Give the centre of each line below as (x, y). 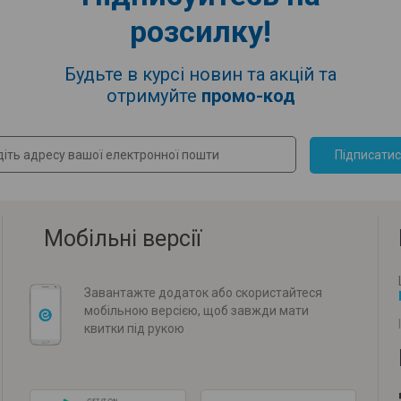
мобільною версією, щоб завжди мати (196, 311)
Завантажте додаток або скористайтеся (203, 293)
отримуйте (154, 96)
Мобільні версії (123, 239)
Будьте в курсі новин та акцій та (200, 74)
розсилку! (200, 31)
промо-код (248, 96)
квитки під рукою (134, 328)
